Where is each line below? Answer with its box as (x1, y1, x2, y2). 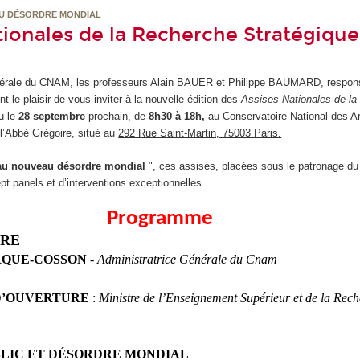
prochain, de (88, 110, 149, 123)
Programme (106, 208, 218, 231)
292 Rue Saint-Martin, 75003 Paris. (118, 127, 282, 140)
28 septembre (18, 110, 86, 123)
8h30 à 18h (149, 110, 202, 123)
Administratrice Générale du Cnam (97, 252, 278, 267)
